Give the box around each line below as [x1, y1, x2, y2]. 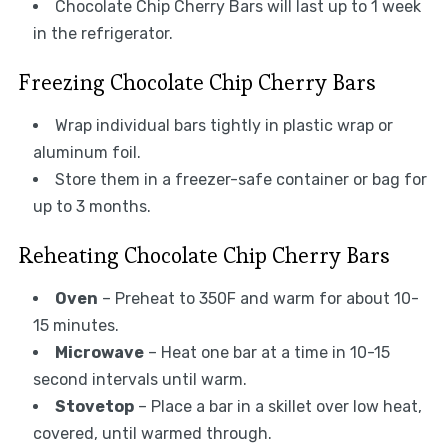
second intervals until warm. [32, 370, 247, 390]
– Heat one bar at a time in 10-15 [143, 343, 390, 363]
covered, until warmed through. [32, 424, 272, 444]
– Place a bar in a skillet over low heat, [133, 397, 422, 417]
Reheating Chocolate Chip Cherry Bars [17, 241, 390, 270]
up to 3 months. [32, 197, 151, 217]
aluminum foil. [32, 143, 141, 163]
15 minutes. [32, 316, 119, 336]
